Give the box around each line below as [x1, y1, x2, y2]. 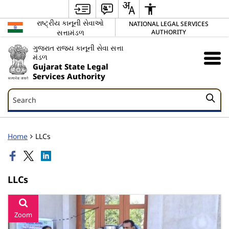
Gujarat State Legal [32, 61, 108, 72]
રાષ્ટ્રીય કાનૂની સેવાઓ [37, 17, 104, 28]
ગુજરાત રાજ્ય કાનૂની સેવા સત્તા [32, 43, 123, 53]
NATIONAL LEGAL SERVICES [128, 19, 209, 28]
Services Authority [32, 71, 105, 82]
